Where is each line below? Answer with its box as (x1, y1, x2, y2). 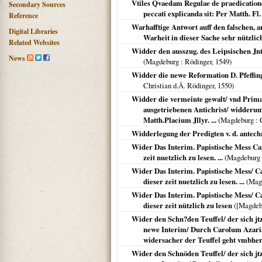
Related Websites (9, 37, 60, 47)
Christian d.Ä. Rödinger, (143, 80, 218, 91)
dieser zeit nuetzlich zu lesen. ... (143, 176, 244, 187)
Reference (9, 11, 38, 20)
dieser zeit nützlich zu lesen (143, 200, 232, 211)
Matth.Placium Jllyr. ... (143, 115, 216, 125)
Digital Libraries (9, 26, 58, 36)
